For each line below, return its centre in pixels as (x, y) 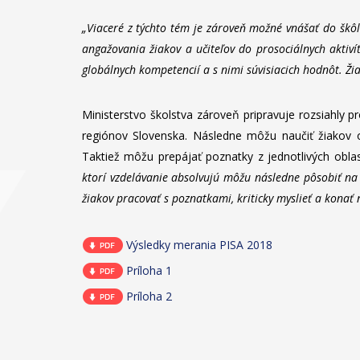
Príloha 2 (149, 297)
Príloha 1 (149, 271)
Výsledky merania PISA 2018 (199, 245)
